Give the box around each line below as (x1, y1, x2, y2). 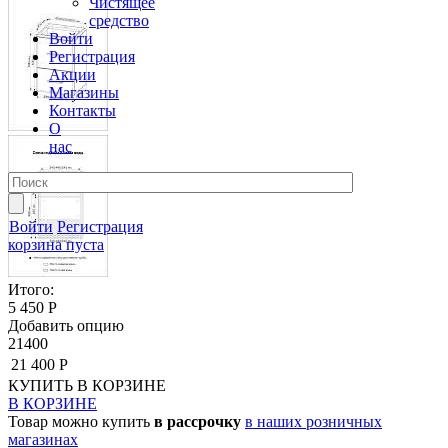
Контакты (49, 101, 116, 119)
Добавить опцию (8, 316, 124, 334)
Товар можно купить (8, 412, 154, 430)
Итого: (8, 280, 54, 298)
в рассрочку (154, 412, 241, 430)
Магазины (49, 83, 119, 101)
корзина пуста (8, 235, 104, 253)
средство (89, 11, 149, 29)
